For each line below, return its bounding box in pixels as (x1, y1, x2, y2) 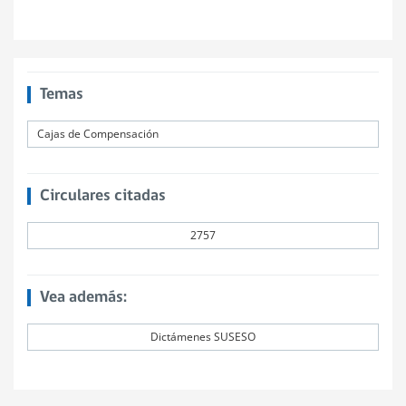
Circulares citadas (39, 188, 166, 205)
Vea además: (39, 289, 127, 306)
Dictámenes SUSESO (150, 329, 256, 344)
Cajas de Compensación (37, 126, 159, 141)
